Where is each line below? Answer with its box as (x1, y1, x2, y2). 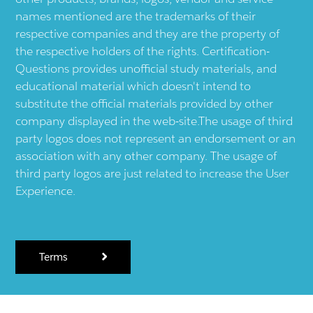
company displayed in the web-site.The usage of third (15, 113, 293, 129)
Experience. (15, 183, 76, 199)
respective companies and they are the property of (15, 26, 280, 42)
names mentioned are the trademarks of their (15, 8, 256, 24)
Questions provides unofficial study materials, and (15, 61, 277, 77)
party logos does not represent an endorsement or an (15, 131, 296, 147)
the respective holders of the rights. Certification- (15, 43, 270, 59)
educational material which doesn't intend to (15, 78, 252, 94)
